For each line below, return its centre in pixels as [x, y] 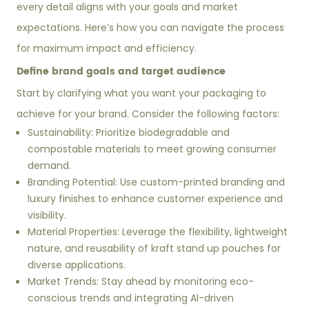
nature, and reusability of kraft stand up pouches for [154, 249]
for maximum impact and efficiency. [107, 49]
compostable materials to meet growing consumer [152, 149]
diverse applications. [77, 265]
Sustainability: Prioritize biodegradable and [129, 133]
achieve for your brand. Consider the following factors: [148, 114]
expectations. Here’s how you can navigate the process [151, 28]
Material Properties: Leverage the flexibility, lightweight [158, 232]
